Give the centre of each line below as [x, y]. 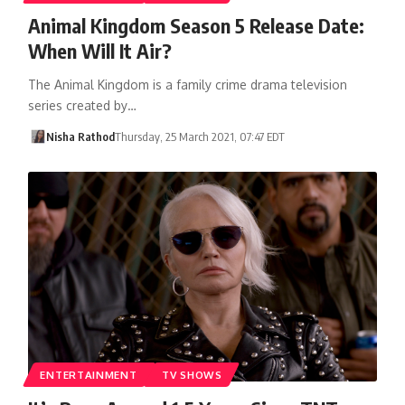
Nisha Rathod [81, 136]
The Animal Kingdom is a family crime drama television [187, 84]
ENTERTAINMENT [89, 374]
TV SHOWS [192, 374]
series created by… [82, 105]
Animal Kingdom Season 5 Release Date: [196, 25]
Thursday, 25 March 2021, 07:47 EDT [200, 136]
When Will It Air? [99, 50]
